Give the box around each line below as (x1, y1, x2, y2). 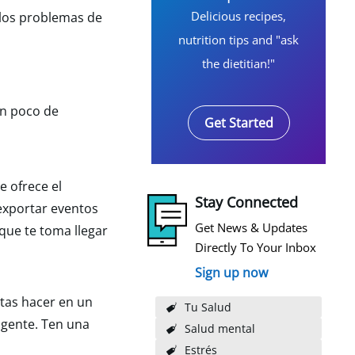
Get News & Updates (195, 219, 307, 235)
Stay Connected (195, 193, 298, 212)
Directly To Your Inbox (195, 239, 316, 255)
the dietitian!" (202, 55, 275, 71)
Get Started (204, 114, 273, 132)
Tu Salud (184, 300, 231, 315)
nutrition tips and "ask (178, 32, 299, 48)
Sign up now (195, 264, 268, 281)
